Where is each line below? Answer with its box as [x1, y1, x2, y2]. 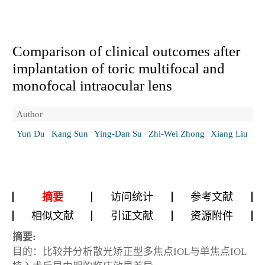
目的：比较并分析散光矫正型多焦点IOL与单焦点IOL [12, 245, 247, 257]
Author [17, 108, 43, 119]
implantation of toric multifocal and [12, 60, 225, 76]
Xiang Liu [211, 128, 248, 139]
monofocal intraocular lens [12, 77, 172, 93]
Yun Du [17, 128, 45, 139]
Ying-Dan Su [94, 128, 142, 139]
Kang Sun [51, 128, 88, 139]
